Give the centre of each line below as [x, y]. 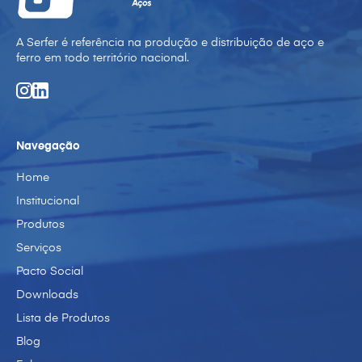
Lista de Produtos [63, 318]
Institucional [48, 201]
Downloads [47, 295]
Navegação [48, 146]
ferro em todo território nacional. [103, 58]
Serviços [39, 248]
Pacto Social [50, 271]
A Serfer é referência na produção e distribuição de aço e [170, 43]
